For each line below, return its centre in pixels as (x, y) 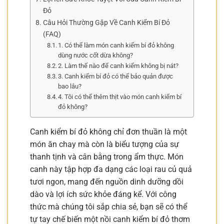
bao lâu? (70, 86)
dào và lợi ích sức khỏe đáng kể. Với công (103, 194)
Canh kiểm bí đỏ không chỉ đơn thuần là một (108, 131)
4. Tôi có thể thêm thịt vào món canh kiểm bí (120, 96)
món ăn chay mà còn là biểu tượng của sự (104, 144)
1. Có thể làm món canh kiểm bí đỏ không (116, 45)
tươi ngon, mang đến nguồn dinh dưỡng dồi (107, 181)
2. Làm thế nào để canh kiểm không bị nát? (118, 65)
